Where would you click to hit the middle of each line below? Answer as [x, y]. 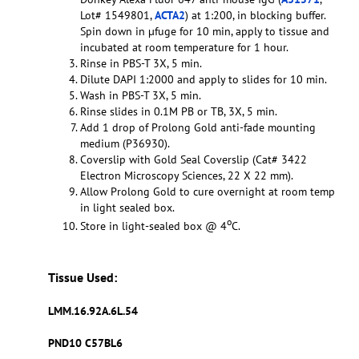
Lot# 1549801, [117, 16]
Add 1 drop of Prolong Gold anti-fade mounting [198, 128]
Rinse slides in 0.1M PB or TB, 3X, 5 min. [179, 112]
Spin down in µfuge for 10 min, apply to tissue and [205, 32]
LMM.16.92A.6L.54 [93, 311]
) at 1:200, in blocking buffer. [255, 16]
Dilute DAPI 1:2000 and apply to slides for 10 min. [204, 80]
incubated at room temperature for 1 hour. [184, 48]
